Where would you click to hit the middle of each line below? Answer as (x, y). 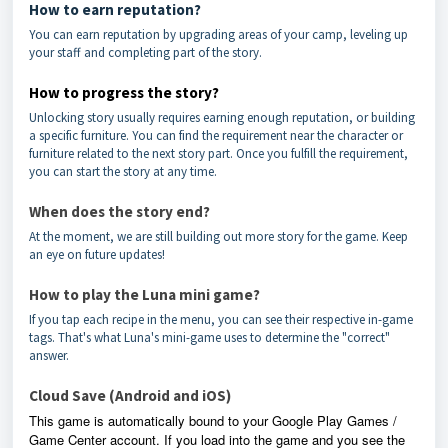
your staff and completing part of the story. (145, 52)
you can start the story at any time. (123, 171)
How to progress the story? (124, 92)
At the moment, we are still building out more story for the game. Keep (218, 236)
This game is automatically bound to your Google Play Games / (213, 420)
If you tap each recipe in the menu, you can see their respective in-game (221, 319)
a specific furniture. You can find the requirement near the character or (216, 135)
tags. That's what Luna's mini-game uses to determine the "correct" (209, 337)
